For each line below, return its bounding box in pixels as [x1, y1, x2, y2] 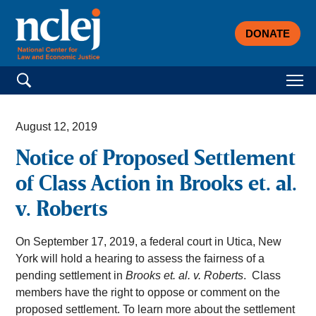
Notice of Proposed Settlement [16, 149, 296, 171]
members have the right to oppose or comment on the [16, 286, 281, 299]
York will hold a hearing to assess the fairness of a [16, 253, 265, 265]
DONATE [245, 27, 290, 39]
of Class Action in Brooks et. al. [16, 174, 298, 196]
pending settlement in [16, 269, 126, 282]
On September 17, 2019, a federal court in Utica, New [16, 236, 282, 248]
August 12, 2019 [16, 121, 98, 133]
